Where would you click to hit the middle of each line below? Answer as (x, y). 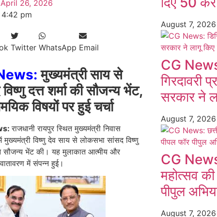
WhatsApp (57, 47)
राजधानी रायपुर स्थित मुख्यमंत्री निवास (66, 128)
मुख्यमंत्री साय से (80, 75)
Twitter (23, 47)
